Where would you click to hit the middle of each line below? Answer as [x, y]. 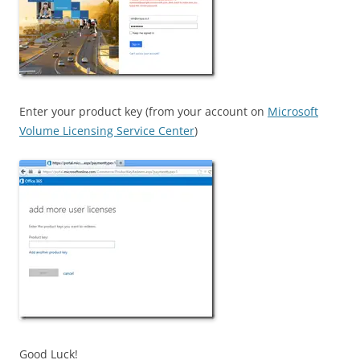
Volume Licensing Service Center [107, 131]
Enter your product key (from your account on [143, 111]
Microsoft [293, 111]
